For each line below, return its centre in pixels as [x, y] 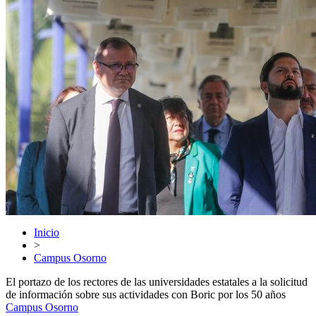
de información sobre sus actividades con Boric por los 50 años [146, 294]
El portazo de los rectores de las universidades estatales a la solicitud [157, 282]
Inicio [47, 232]
